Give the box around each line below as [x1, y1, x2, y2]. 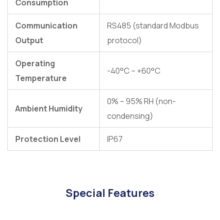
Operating [15, 58, 55, 69]
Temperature [15, 73, 67, 84]
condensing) [107, 110, 153, 122]
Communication [15, 20, 78, 31]
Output [15, 35, 43, 46]
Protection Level [15, 134, 81, 145]
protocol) [107, 35, 142, 46]
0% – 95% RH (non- [107, 96, 176, 107]
